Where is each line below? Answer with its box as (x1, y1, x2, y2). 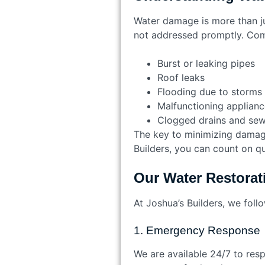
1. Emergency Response (133, 224, 260, 237)
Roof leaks (157, 71, 205, 83)
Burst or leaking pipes (157, 57, 255, 69)
